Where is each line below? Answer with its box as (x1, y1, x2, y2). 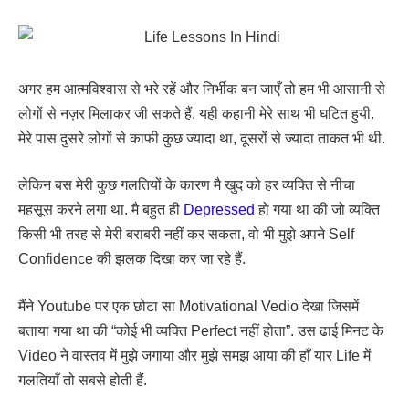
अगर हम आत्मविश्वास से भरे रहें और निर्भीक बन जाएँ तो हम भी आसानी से (18, 80, 385, 97)
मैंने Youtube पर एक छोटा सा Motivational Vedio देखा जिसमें (18, 298, 359, 314)
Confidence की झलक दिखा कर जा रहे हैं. (18, 251, 246, 267)
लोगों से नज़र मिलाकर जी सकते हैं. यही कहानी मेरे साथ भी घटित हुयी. (18, 105, 374, 121)
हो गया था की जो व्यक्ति (255, 202, 380, 218)
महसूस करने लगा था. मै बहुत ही (18, 202, 184, 218)
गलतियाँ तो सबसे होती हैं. (18, 372, 147, 388)
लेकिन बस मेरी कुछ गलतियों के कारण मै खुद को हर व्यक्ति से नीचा (18, 177, 355, 194)
